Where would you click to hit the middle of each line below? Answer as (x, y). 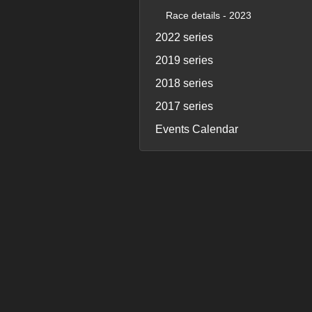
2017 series (184, 106)
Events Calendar (196, 129)
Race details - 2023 (208, 15)
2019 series (184, 60)
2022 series (184, 37)
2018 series (184, 83)
